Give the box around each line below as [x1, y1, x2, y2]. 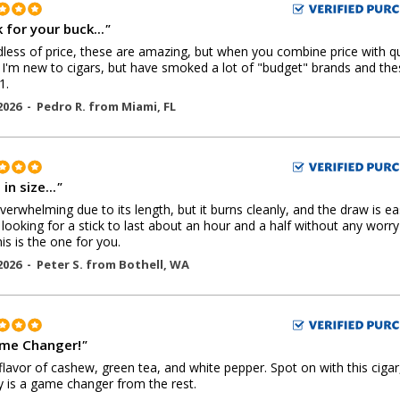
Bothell [119, 256, 163, 272]
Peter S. [37, 256, 86, 272]
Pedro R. [37, 98, 88, 114]
